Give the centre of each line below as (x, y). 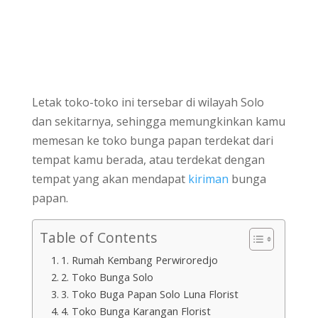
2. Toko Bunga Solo (107, 277)
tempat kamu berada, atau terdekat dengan (148, 159)
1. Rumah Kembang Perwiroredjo (139, 260)
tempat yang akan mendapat (110, 179)
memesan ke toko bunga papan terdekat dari (152, 140)
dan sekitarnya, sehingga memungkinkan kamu (158, 121)
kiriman (208, 179)
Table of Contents (98, 238)
